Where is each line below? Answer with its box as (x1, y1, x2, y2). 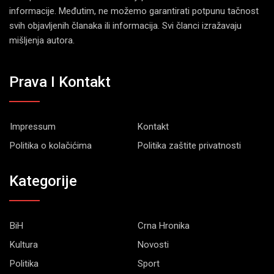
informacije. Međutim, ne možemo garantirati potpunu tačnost (9, 5, 259, 17)
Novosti (138, 239, 169, 250)
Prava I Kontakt (9, 73, 111, 91)
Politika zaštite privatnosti (138, 140, 241, 152)
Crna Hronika (138, 220, 190, 231)
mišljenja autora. (9, 34, 75, 46)
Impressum (10, 121, 56, 133)
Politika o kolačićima (10, 140, 92, 152)
